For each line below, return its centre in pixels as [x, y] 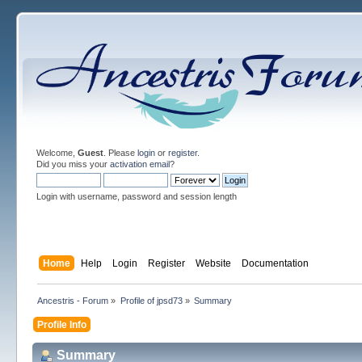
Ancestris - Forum [73, 300]
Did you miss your [73, 164]
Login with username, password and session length [136, 196]
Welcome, [57, 153]
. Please [120, 153]
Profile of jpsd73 [151, 300]
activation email [139, 164]
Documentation [275, 263]
